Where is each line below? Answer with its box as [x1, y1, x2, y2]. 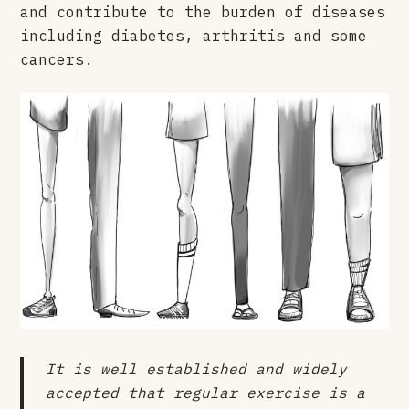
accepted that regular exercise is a [46, 383, 366, 402]
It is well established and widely [46, 359, 348, 378]
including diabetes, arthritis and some [20, 26, 368, 45]
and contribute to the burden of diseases [20, 2, 386, 21]
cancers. [20, 49, 94, 68]
